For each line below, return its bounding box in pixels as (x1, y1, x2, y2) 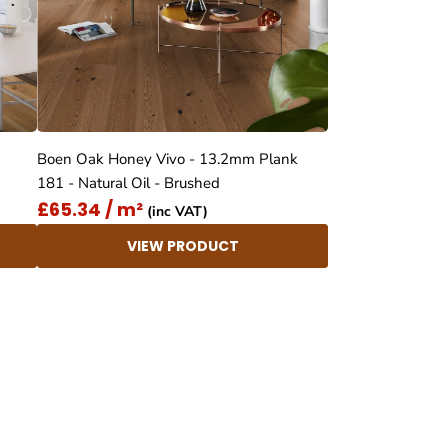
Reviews (193, 359, 249, 378)
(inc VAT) (143, 201, 208, 221)
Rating (118, 359, 164, 378)
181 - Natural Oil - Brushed (78, 173, 220, 194)
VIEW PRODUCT (126, 235, 239, 256)
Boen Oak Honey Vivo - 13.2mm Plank (37, 149, 298, 170)
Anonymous (109, 425, 170, 440)
